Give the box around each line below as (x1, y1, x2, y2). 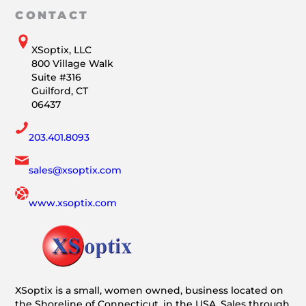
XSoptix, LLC (31, 44, 92, 57)
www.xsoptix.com (29, 197, 117, 210)
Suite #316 (31, 71, 82, 84)
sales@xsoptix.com (29, 164, 122, 177)
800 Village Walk (31, 57, 114, 70)
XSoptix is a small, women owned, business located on (15, 284, 284, 297)
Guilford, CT (31, 85, 89, 98)
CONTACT (15, 8, 89, 23)
